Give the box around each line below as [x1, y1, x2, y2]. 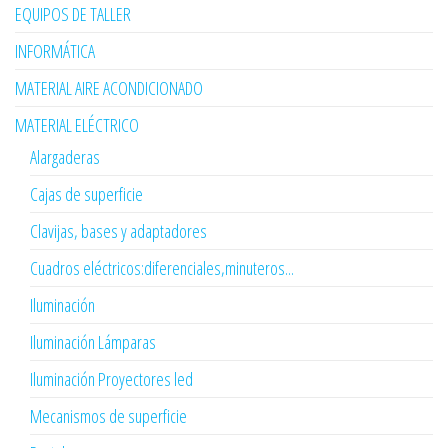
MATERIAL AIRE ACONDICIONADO [15, 76, 203, 101]
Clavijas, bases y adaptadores [30, 219, 207, 244]
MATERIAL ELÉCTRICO [15, 113, 139, 138]
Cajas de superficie [30, 182, 143, 207]
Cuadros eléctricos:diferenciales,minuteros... [30, 256, 294, 281]
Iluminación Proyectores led [30, 367, 193, 392]
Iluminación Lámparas [30, 330, 156, 355]
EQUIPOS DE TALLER [15, 2, 131, 27]
